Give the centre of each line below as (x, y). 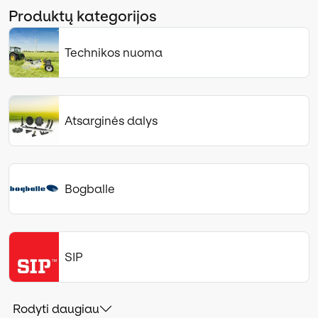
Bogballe (90, 188)
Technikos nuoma (114, 52)
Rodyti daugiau (56, 308)
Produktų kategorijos (83, 16)
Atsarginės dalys (111, 120)
